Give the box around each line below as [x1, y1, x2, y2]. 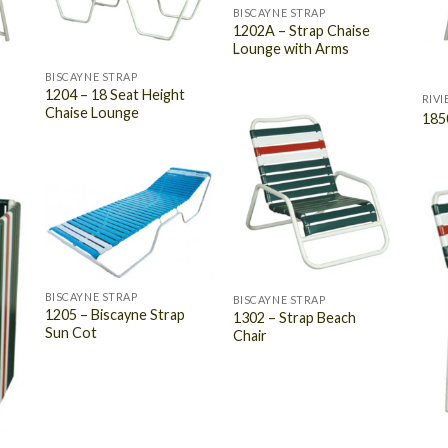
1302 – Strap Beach [232, 308, 356, 326]
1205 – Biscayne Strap [44, 306, 185, 324]
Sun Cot [44, 324, 97, 342]
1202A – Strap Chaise [232, 22, 370, 40]
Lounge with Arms [232, 40, 349, 58]
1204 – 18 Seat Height [44, 85, 185, 103]
